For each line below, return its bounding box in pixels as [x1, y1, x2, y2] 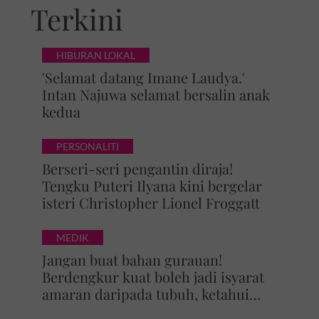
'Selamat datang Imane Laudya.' [41, 68, 245, 87]
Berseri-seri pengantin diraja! [41, 159, 233, 178]
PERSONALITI [56, 140, 119, 152]
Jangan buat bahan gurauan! [41, 250, 222, 269]
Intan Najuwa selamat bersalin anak [41, 85, 270, 104]
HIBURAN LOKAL [56, 49, 135, 61]
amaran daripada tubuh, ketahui [41, 284, 249, 303]
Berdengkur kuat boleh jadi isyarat [41, 267, 264, 286]
